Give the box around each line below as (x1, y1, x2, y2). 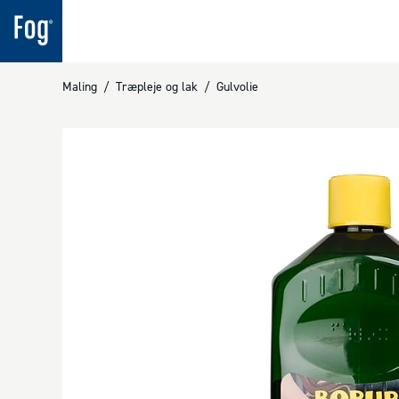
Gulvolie (216, 78, 258, 94)
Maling (62, 78, 97, 94)
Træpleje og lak (116, 78, 198, 94)
